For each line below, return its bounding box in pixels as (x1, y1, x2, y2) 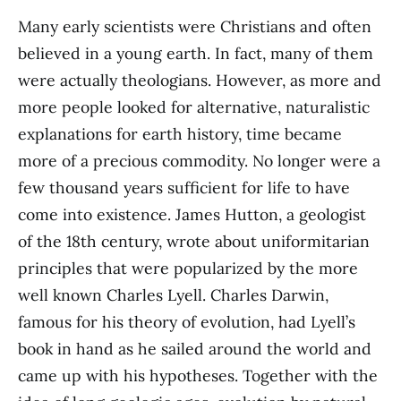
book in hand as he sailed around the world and (18, 338, 371, 360)
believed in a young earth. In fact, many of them (18, 43, 373, 64)
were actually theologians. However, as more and (18, 70, 381, 91)
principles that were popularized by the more (18, 258, 358, 279)
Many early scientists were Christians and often (18, 16, 371, 38)
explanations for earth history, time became (18, 124, 342, 145)
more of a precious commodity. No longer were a (18, 150, 380, 172)
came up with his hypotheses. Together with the (18, 365, 378, 387)
